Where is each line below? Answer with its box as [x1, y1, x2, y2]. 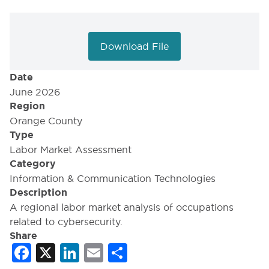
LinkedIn [79, 241, 160, 265]
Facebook [31, 241, 125, 265]
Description [10, 186, 67, 199]
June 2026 [10, 86, 60, 98]
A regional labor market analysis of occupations [10, 201, 234, 214]
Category [10, 157, 56, 171]
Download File [100, 40, 169, 53]
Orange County [10, 115, 82, 127]
